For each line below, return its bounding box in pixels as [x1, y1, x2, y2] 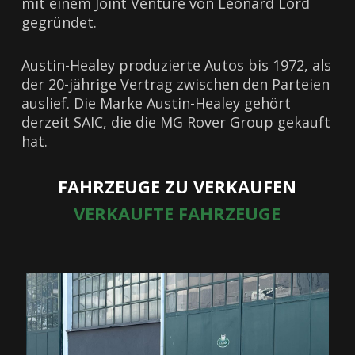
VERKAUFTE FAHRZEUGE [74, 201, 281, 225]
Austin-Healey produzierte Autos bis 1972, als [21, 55, 332, 74]
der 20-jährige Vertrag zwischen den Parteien [21, 74, 330, 94]
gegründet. [21, 13, 97, 32]
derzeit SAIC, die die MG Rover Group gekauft [21, 113, 331, 132]
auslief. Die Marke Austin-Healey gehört [21, 94, 292, 113]
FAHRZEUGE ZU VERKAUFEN [58, 174, 297, 198]
